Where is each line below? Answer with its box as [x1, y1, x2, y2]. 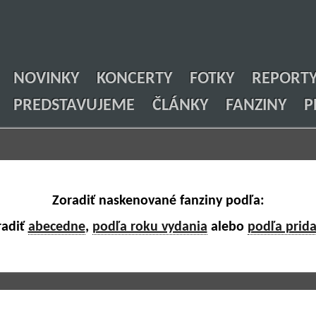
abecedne [28, 220, 85, 234]
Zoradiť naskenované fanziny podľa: [51, 194, 265, 208]
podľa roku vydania [92, 220, 207, 234]
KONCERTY [97, 71, 172, 87]
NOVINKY [13, 71, 79, 87]
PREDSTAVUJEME [13, 97, 135, 114]
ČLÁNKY [152, 97, 208, 114]
